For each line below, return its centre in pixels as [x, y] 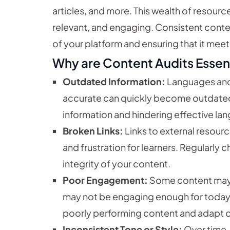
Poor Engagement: [105, 180]
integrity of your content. [117, 164]
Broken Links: [93, 131]
